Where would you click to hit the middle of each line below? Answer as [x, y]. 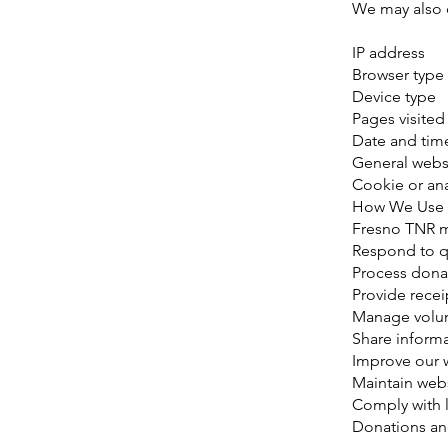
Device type [394, 96]
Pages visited [398, 118]
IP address [388, 52]
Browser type [398, 74]
